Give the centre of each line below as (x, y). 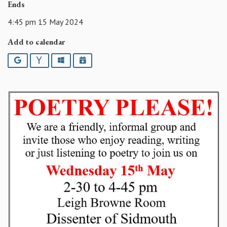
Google (32, 60)
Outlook (77, 60)
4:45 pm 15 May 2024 (45, 22)
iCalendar (101, 60)
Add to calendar (36, 42)
